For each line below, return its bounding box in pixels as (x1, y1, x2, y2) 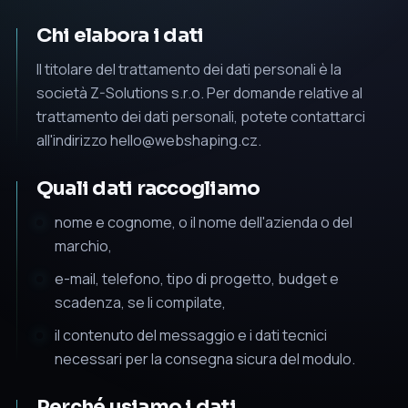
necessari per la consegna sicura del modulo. (55, 348, 355, 369)
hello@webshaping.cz (110, 129, 258, 150)
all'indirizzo (36, 129, 110, 150)
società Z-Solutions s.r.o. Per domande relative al (36, 82, 362, 103)
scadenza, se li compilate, (55, 291, 226, 312)
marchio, (55, 235, 112, 256)
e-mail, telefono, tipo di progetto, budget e (55, 268, 339, 289)
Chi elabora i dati (36, 22, 204, 47)
